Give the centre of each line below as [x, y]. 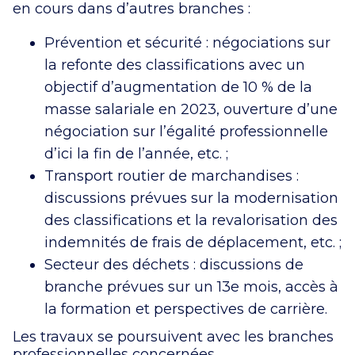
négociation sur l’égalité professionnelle [186, 131]
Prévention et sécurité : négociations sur [187, 42]
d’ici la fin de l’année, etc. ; [136, 153]
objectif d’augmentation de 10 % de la [178, 87]
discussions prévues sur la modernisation [191, 198]
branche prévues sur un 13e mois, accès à [191, 286]
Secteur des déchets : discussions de [174, 264]
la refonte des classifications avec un [175, 65]
